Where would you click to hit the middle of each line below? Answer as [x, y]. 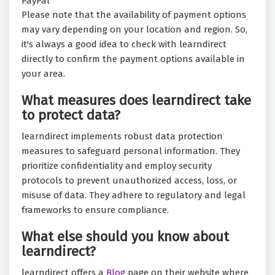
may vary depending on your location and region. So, [134, 30]
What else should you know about [125, 237]
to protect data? [71, 115]
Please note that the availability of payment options [134, 15]
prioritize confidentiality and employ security [117, 166]
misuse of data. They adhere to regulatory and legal [134, 196]
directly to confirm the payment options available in [133, 59]
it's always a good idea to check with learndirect [124, 45]
